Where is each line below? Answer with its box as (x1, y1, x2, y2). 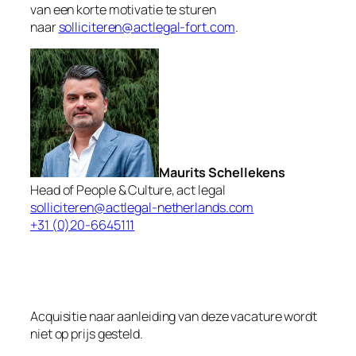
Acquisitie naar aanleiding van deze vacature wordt (30, 307, 317, 325)
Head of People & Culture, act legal (30, 181, 226, 199)
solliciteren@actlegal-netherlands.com (30, 199, 254, 217)
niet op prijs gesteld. (30, 324, 143, 342)
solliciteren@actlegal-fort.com (58, 17, 235, 36)
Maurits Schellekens (159, 164, 286, 182)
